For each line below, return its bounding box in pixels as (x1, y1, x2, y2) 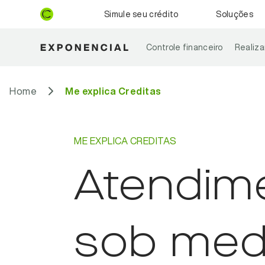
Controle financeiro (146, 43, 223, 51)
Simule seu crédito (104, 10, 179, 18)
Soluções (216, 10, 253, 18)
